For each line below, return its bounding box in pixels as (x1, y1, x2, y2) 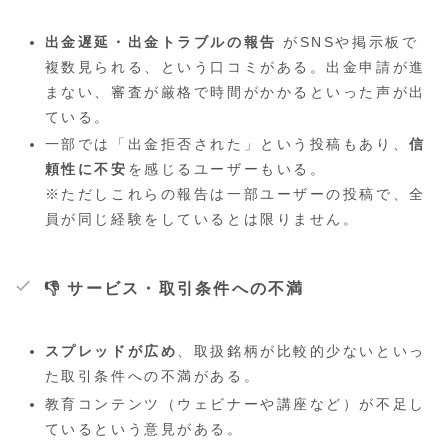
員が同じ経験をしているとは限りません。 (44, 211, 360, 228)
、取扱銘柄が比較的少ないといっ (177, 343, 426, 360)
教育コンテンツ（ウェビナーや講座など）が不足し (44, 396, 426, 413)
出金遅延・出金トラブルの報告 (44, 33, 277, 50)
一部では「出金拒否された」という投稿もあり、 (44, 136, 410, 153)
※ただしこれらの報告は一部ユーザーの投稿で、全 (44, 186, 426, 203)
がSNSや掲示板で (276, 33, 419, 50)
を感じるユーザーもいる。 (127, 161, 327, 178)
